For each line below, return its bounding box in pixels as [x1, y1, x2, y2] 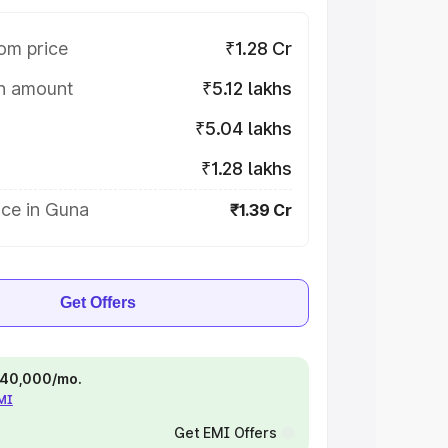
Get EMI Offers [173, 424, 277, 441]
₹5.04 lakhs [194, 118, 292, 139]
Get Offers [60, 294, 136, 311]
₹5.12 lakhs [201, 78, 292, 99]
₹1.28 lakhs [200, 158, 292, 179]
